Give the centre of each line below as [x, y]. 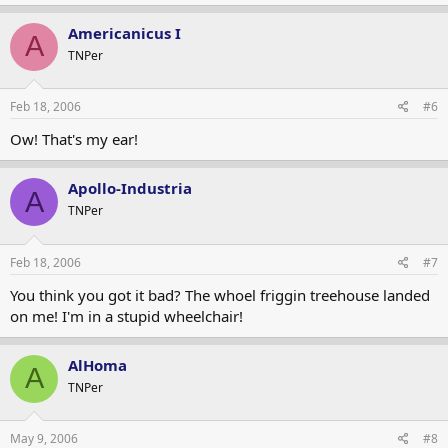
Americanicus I [124, 32]
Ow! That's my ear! [74, 139]
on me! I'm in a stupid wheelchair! [126, 315]
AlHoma [97, 364]
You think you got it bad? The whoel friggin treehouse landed [220, 294]
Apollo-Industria [130, 188]
